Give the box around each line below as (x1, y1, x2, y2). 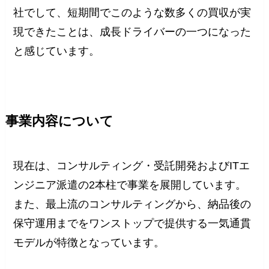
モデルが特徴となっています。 (13, 236, 165, 249)
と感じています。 (13, 44, 100, 57)
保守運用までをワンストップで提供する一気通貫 (13, 217, 252, 229)
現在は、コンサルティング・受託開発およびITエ (13, 159, 250, 172)
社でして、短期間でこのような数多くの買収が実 (13, 6, 252, 19)
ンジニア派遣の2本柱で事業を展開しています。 (13, 178, 247, 191)
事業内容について (5, 113, 113, 128)
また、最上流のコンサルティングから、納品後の (13, 198, 252, 210)
